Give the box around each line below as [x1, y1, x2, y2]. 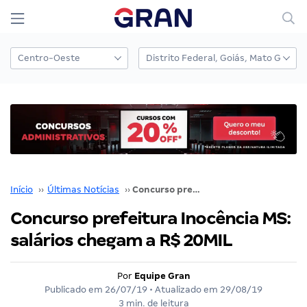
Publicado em [45, 284, 105, 295]
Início [10, 184, 33, 195]
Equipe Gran [134, 270, 191, 281]
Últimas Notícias [47, 184, 119, 195]
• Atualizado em [147, 284, 220, 295]
